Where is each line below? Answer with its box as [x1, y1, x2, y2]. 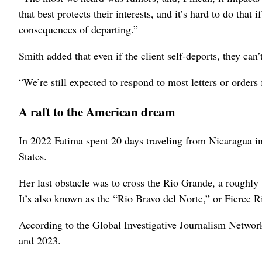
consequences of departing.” [19, 22, 138, 36]
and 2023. [19, 233, 61, 248]
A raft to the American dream [19, 102, 175, 121]
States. [19, 149, 47, 164]
